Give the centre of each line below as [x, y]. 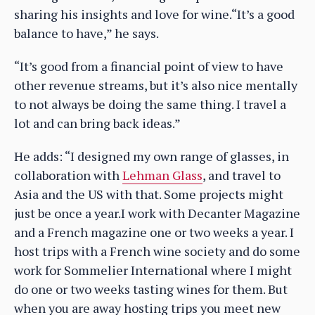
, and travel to [242, 175]
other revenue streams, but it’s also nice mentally [156, 85]
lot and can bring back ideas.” [97, 123]
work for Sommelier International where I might [153, 270]
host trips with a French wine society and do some [157, 251]
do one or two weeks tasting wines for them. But [151, 289]
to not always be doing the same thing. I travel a [150, 104]
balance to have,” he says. [86, 33]
